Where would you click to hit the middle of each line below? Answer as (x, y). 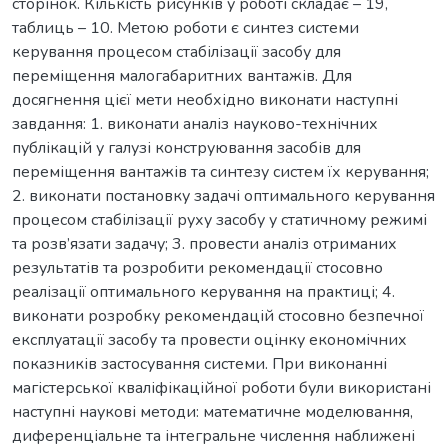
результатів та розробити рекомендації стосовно (197, 267)
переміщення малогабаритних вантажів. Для (182, 75)
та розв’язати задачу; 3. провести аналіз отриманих (204, 243)
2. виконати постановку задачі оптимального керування (223, 195)
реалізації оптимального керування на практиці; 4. (203, 291)
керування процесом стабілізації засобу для (176, 51)
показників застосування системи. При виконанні (199, 363)
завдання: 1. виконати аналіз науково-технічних (195, 123)
